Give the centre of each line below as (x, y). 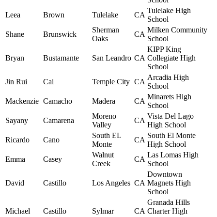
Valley (102, 125)
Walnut (103, 155)
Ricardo (17, 140)
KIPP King (164, 49)
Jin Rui (16, 82)
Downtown (165, 174)
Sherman (106, 30)
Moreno (104, 116)
